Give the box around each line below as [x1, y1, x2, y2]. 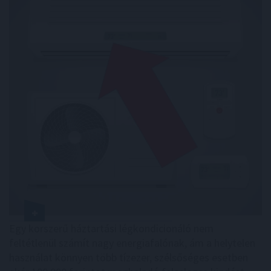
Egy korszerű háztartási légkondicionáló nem [9, 221, 214, 236]
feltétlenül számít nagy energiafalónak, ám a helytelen [9, 236, 255, 250]
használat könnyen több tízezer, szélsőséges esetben [9, 250, 248, 265]
